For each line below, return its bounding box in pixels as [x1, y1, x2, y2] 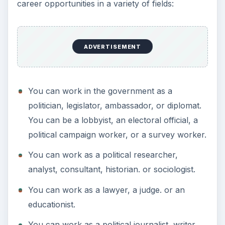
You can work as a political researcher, [28, 150, 178, 160]
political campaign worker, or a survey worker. [28, 129, 206, 140]
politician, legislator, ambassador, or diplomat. [28, 100, 201, 110]
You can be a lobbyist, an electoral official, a [28, 115, 198, 125]
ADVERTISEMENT [83, 43, 142, 50]
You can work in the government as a [28, 85, 172, 96]
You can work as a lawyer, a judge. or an [28, 184, 185, 195]
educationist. [28, 199, 75, 209]
